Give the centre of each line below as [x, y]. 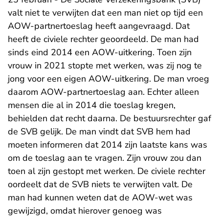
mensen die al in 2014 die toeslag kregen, [92, 105]
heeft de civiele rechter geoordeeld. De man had [103, 39]
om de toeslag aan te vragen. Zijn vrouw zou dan [105, 158]
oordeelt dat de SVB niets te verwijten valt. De [100, 185]
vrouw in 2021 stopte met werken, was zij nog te [105, 66]
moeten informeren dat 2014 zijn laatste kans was [108, 145]
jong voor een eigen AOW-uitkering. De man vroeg [109, 79]
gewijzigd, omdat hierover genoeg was [85, 211]
